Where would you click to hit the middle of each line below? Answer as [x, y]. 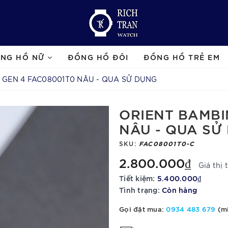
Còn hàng [179, 190]
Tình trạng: [139, 190]
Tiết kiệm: [138, 178]
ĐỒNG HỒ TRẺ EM [182, 57]
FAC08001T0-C [167, 143]
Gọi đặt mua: [143, 209]
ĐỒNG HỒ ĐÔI [98, 57]
